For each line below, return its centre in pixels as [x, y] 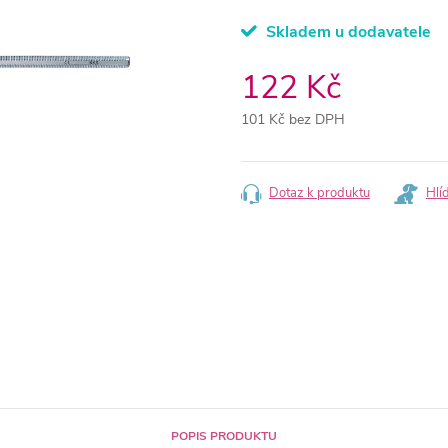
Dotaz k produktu [319, 193]
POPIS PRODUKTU [224, 436]
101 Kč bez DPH [293, 119]
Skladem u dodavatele [346, 32]
